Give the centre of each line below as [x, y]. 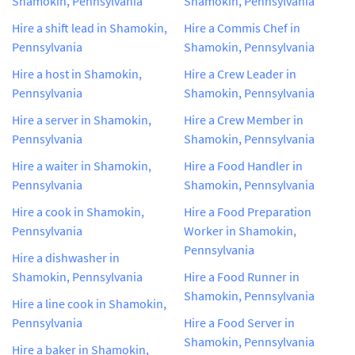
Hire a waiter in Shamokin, [82, 165]
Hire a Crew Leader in [240, 73]
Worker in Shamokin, [240, 230]
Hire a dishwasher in [66, 257]
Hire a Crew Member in [244, 119]
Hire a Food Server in [239, 322]
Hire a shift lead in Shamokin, [90, 27]
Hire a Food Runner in [242, 276]
